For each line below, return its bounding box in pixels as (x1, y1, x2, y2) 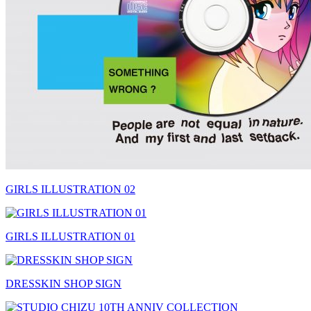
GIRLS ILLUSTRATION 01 (6, 230, 135, 242)
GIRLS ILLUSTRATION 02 (6, 183, 135, 195)
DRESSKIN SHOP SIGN (6, 278, 121, 289)
